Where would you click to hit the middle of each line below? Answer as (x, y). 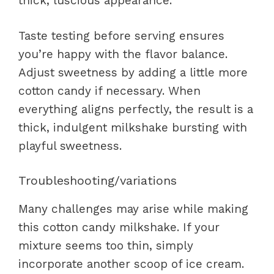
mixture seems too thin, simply (106, 245)
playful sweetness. (70, 146)
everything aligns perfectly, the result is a (136, 109)
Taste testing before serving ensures (121, 36)
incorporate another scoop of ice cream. (131, 264)
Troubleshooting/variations (98, 180)
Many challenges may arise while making (133, 209)
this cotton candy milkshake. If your (119, 227)
